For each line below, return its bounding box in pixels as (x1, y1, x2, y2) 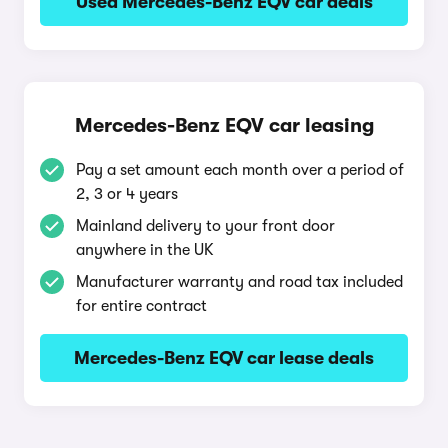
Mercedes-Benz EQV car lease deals (74, 348, 374, 368)
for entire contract (76, 297, 207, 315)
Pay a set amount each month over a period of (76, 161, 404, 179)
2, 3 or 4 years (76, 185, 178, 203)
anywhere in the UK (76, 241, 214, 259)
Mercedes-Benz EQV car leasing (74, 114, 374, 137)
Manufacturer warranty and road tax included (76, 273, 403, 291)
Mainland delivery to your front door (76, 217, 335, 235)
